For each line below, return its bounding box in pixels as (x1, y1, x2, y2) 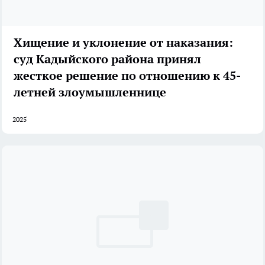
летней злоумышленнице (14, 84, 166, 100)
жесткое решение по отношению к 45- (14, 67, 241, 83)
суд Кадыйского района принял (14, 51, 201, 67)
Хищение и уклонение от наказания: (14, 34, 233, 50)
